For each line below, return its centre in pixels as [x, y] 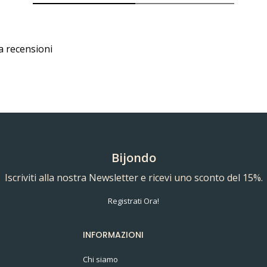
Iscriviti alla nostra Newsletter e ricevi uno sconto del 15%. [133, 177]
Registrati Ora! [133, 201]
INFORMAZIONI [113, 235]
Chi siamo [100, 259]
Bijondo [133, 157]
